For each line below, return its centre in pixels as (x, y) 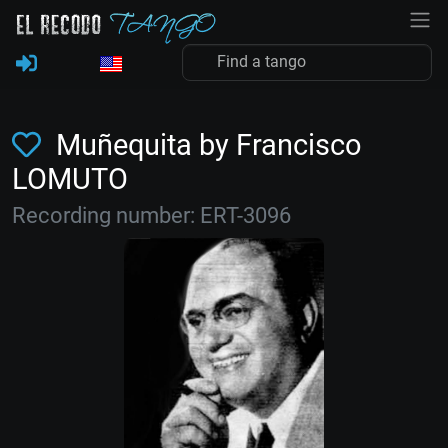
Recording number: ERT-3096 (151, 215)
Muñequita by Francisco (205, 145)
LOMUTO (70, 179)
